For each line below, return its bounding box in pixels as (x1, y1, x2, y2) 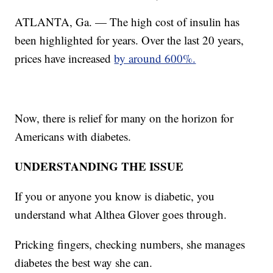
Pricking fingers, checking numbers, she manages (15, 236, 246, 252)
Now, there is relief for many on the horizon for (15, 110, 234, 126)
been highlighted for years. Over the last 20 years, (15, 32, 244, 48)
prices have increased (15, 50, 115, 66)
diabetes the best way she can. (15, 254, 153, 270)
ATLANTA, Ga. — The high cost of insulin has (15, 13, 240, 29)
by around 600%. (114, 50, 196, 66)
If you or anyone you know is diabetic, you (15, 188, 215, 204)
